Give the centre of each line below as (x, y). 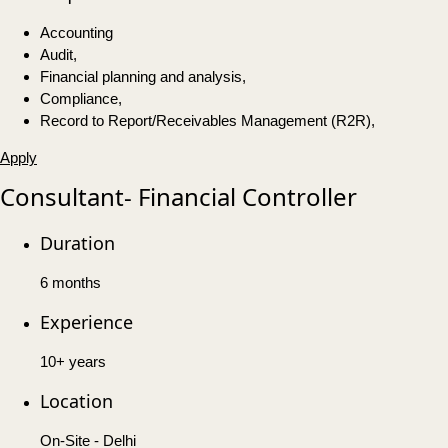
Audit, (58, 55)
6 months (70, 283)
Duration (77, 243)
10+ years (73, 362)
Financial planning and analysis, (143, 77)
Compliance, (81, 99)
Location (76, 401)
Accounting (76, 33)
